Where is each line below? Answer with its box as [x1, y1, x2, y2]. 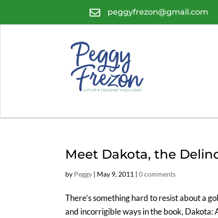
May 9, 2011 [97, 170, 134, 179]
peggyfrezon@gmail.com [108, 7, 209, 17]
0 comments [139, 170, 176, 179]
